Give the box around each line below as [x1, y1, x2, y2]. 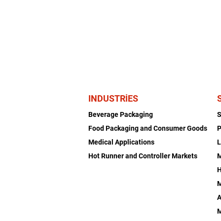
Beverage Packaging [88, 110, 153, 118]
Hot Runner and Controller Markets [88, 152, 198, 160]
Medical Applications [88, 138, 155, 146]
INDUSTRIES [88, 93, 139, 104]
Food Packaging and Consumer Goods [88, 124, 208, 132]
